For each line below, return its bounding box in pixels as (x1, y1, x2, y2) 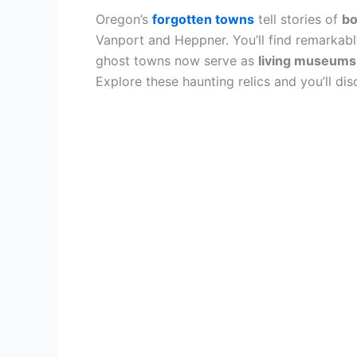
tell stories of (254, 11, 342, 27)
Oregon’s (96, 11, 152, 27)
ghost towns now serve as (96, 53, 258, 69)
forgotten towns (152, 11, 254, 27)
